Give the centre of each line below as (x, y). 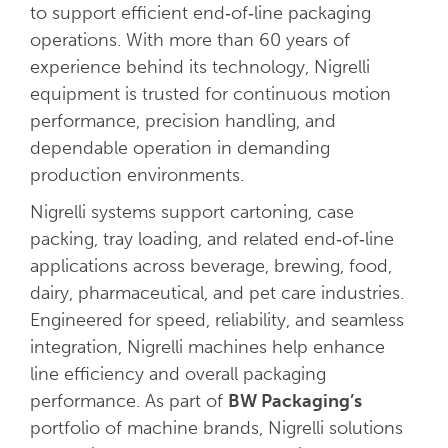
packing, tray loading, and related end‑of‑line (211, 239)
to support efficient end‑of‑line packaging (200, 13)
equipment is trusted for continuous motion (210, 94)
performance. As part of (128, 401)
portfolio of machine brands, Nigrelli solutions (216, 428)
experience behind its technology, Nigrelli (199, 67)
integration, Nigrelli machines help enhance (207, 347)
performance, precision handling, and (182, 121)
